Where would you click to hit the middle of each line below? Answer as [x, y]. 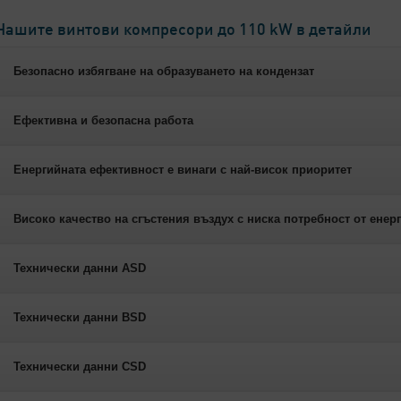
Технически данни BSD [80, 317]
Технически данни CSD [80, 367]
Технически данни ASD [80, 268]
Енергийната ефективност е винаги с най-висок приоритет [183, 170]
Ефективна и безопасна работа [103, 120]
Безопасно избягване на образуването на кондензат [164, 71]
